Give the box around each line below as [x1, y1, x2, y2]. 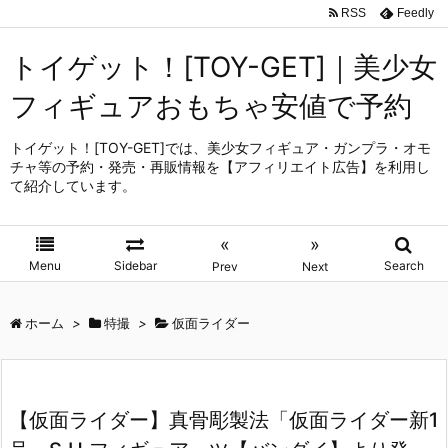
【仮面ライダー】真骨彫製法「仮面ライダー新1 [9, 408, 438, 432]
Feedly [397, 5, 434, 20]
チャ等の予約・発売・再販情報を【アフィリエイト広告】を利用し [10, 158, 430, 175]
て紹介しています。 [10, 177, 136, 194]
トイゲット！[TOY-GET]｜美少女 [10, 50, 437, 84]
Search [383, 258, 424, 273]
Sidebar [113, 258, 157, 273]
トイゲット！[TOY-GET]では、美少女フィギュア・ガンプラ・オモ [10, 139, 431, 156]
